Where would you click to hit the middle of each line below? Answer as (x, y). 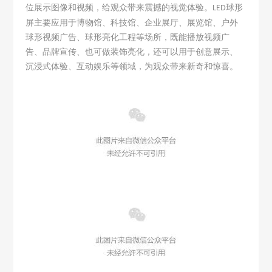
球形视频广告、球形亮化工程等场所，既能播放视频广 (128, 37)
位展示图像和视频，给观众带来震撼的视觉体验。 (119, 7)
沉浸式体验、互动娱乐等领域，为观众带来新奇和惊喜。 (132, 66)
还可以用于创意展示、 (196, 52)
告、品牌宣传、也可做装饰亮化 (85, 52)
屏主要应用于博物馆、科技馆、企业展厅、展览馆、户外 (132, 22)
